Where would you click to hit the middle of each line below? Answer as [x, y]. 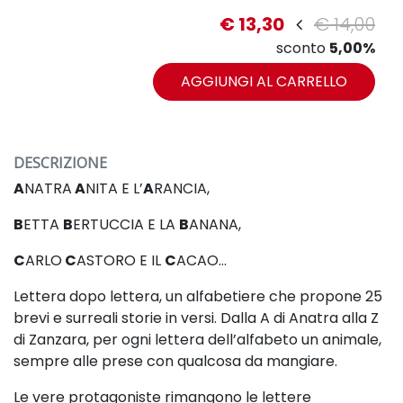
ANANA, [215, 225]
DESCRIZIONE [60, 163]
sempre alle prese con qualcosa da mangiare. [175, 362]
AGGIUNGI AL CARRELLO [264, 82]
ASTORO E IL [121, 261]
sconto [303, 49]
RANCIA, [182, 189]
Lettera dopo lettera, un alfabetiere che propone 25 [198, 297]
